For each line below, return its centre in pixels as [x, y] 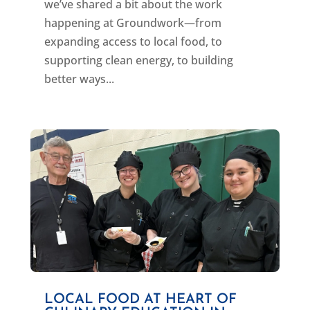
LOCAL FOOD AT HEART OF [140, 299]
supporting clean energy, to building [138, 61]
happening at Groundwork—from [133, 23]
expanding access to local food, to [133, 42]
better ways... [79, 79]
